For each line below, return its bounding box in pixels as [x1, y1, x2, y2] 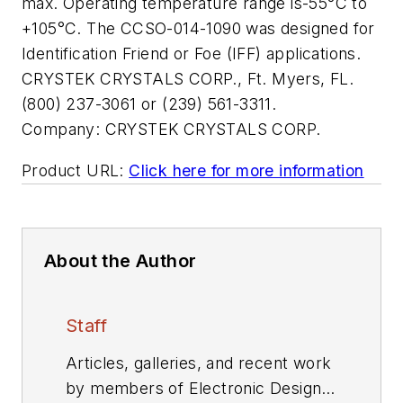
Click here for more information [129, 160, 364, 180]
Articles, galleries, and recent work [66, 353, 332, 372]
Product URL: [22, 160, 124, 180]
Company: [22, 120, 101, 139]
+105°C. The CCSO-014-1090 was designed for [22, 19, 375, 38]
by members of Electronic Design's [66, 378, 336, 398]
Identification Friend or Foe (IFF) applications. [22, 44, 362, 63]
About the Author [44, 249, 197, 272]
